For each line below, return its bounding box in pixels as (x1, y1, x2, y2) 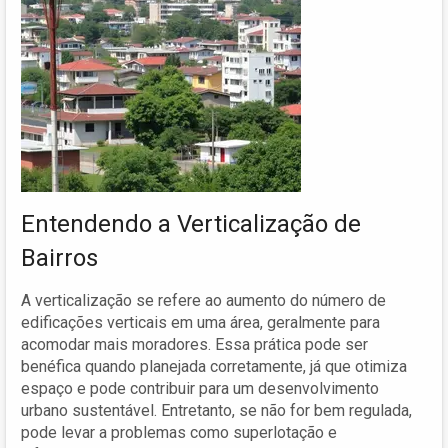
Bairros (21, 243, 98, 272)
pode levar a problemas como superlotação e (21, 422, 337, 442)
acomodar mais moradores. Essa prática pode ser (21, 334, 368, 354)
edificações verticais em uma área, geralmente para (21, 312, 380, 332)
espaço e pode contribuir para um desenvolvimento (21, 378, 379, 398)
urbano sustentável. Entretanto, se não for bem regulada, (21, 400, 412, 420)
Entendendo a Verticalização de (21, 209, 361, 238)
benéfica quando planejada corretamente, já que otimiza (21, 356, 407, 376)
